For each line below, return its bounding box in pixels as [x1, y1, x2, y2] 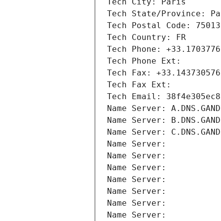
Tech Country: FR [107, 33, 186, 42]
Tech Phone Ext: [107, 56, 181, 66]
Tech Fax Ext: [107, 80, 171, 90]
